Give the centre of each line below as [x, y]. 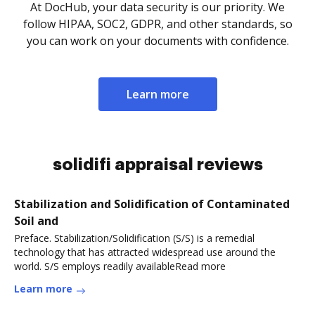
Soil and [36, 221]
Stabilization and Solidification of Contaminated [152, 204]
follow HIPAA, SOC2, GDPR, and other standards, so [157, 24]
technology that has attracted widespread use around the [145, 252]
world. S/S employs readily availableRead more [120, 266]
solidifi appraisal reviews [157, 165]
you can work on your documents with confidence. [157, 41]
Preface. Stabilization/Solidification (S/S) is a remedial [134, 238]
